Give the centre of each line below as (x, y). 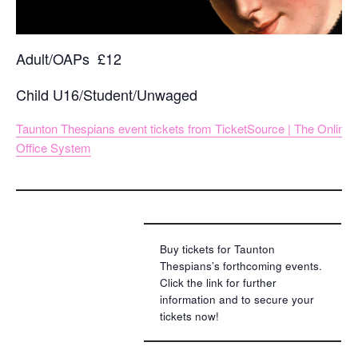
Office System (54, 147)
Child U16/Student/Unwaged (107, 94)
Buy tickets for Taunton (217, 249)
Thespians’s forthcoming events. (241, 265)
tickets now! (189, 316)
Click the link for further (218, 282)
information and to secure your (237, 299)
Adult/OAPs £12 (69, 58)
